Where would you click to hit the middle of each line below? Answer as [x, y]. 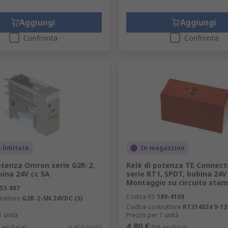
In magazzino [162, 148]
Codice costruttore [153, 207]
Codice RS [140, 197]
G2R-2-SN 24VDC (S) [52, 198]
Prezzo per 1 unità [152, 215]
